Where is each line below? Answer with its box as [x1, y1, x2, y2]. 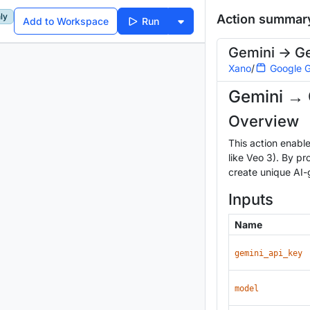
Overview [228, 111, 299, 130]
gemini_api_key [235, 248, 302, 258]
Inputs [228, 190, 273, 208]
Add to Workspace [23, 15, 109, 28]
